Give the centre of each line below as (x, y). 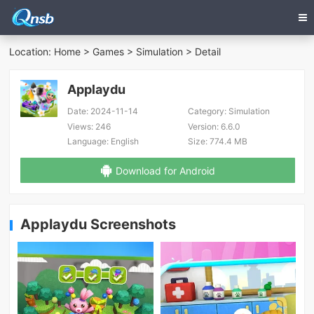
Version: (203, 126)
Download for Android (165, 170)
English (124, 142)
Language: (88, 142)
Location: (32, 52)
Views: (81, 126)
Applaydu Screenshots (98, 225)
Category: (207, 111)
